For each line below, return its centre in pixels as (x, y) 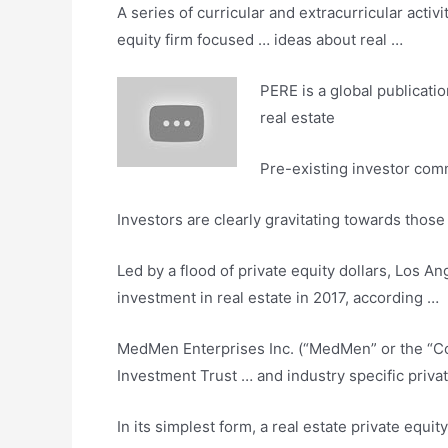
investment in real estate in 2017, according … (278, 297)
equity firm (155, 39)
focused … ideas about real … (298, 39)
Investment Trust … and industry (233, 375)
